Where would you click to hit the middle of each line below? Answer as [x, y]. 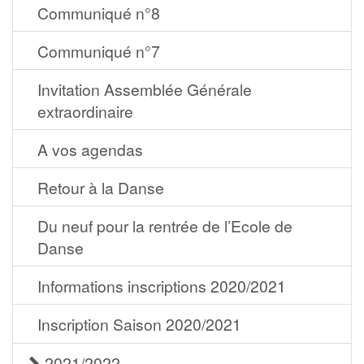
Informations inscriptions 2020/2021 [162, 286]
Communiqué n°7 [99, 51]
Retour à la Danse [101, 187]
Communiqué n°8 [99, 13]
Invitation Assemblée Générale [145, 89]
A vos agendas [90, 149]
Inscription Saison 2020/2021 [139, 324]
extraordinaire [85, 111]
